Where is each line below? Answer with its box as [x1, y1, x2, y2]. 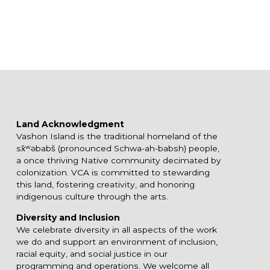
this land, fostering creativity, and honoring [16, 180, 195, 190]
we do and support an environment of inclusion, [16, 237, 218, 247]
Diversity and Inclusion [16, 213, 120, 223]
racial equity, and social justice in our [16, 249, 168, 259]
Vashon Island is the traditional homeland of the [16, 131, 218, 142]
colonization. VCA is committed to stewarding [16, 168, 210, 178]
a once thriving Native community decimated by [16, 155, 221, 166]
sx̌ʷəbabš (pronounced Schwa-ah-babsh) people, [16, 143, 219, 154]
